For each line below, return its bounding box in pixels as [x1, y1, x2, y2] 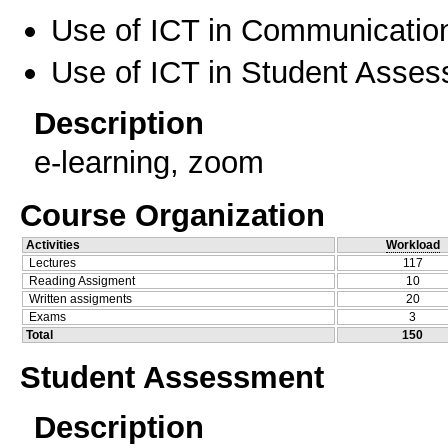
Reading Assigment [29, 273, 135, 288]
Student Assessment [20, 358, 324, 395]
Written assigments [29, 291, 132, 306]
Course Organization [20, 196, 325, 233]
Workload [385, 237, 440, 252]
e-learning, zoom [34, 144, 264, 181]
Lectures [29, 255, 76, 270]
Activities [26, 237, 80, 252]
